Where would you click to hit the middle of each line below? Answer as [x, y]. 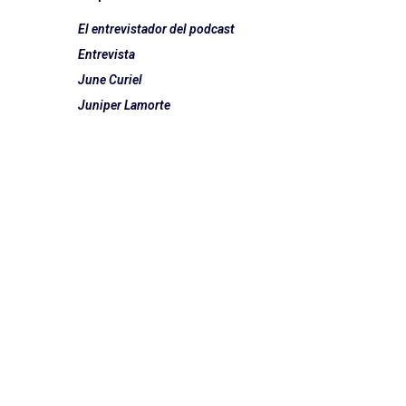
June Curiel [110, 80]
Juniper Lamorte [124, 106]
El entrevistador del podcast [156, 29]
